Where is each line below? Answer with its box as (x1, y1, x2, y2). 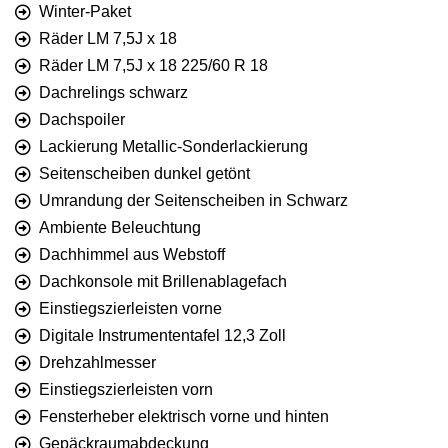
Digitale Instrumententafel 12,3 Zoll (39, 327, 286, 345)
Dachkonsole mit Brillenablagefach (39, 273, 287, 291)
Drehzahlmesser (39, 354, 156, 372)
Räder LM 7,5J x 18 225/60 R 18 (39, 57, 268, 75)
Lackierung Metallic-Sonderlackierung (39, 138, 308, 156)
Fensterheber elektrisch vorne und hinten (39, 408, 329, 426)
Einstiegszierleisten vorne (39, 300, 222, 318)
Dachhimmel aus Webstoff (39, 246, 225, 264)
